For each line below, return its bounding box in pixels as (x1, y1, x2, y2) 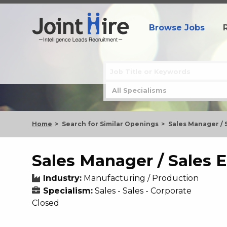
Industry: (43, 173, 82, 183)
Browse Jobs (149, 22, 205, 32)
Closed (32, 198, 59, 208)
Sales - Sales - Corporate (95, 186, 192, 196)
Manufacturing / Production (84, 173, 199, 183)
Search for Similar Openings (62, 120, 159, 128)
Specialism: (43, 186, 93, 196)
